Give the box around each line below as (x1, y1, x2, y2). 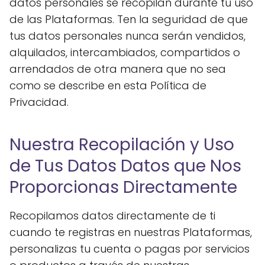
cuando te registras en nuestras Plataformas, (9, 225, 252, 240)
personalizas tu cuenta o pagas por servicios (9, 241, 250, 256)
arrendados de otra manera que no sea (9, 62, 226, 76)
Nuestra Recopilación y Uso (9, 133, 234, 156)
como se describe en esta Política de (9, 78, 206, 93)
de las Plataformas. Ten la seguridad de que (9, 12, 248, 27)
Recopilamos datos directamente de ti (9, 208, 215, 223)
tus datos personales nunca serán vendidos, (9, 28, 245, 43)
